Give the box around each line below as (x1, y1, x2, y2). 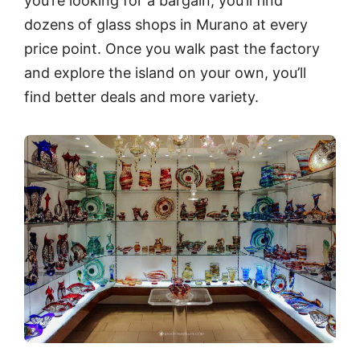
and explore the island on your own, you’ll (24, 63, 306, 81)
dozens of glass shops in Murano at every (24, 15, 308, 33)
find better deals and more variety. (24, 88, 259, 105)
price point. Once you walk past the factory (24, 39, 320, 57)
